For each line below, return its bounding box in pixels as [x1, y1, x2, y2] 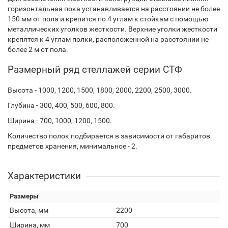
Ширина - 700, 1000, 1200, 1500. [8, 117, 112, 125]
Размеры [10, 192, 39, 200]
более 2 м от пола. [8, 45, 68, 53]
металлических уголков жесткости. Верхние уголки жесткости [8, 25, 217, 33]
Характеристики [8, 170, 81, 182]
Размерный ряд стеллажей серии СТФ [8, 64, 182, 75]
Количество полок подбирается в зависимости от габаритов [8, 132, 210, 140]
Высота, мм [10, 206, 48, 214]
